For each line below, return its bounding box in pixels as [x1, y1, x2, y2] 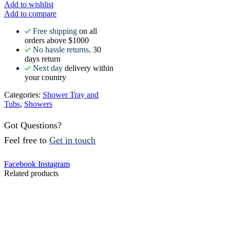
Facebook [4, 159, 36, 168]
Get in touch [49, 135, 95, 146]
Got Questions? [4, 120, 62, 131]
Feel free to [4, 135, 49, 146]
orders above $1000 [25, 35, 89, 45]
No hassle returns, [33, 45, 91, 54]
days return [25, 54, 61, 63]
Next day [33, 63, 63, 72]
